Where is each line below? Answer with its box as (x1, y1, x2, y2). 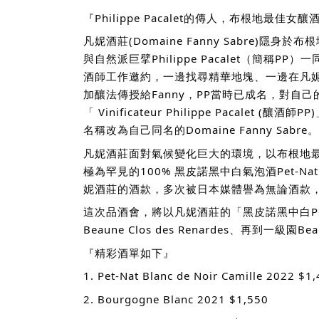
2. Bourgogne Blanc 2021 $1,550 (83, 291, 268, 306)
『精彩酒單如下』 (83, 245, 174, 260)
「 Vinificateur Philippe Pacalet (83, 105, 258, 119)
